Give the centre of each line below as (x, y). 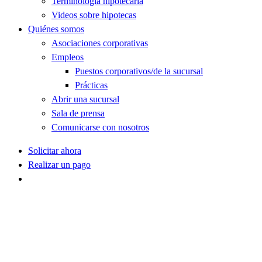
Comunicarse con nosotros (100, 127)
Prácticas (91, 85)
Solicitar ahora (55, 151)
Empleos (68, 57)
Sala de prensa (78, 113)
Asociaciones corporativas (100, 43)
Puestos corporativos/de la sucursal (139, 71)
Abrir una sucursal (85, 99)
